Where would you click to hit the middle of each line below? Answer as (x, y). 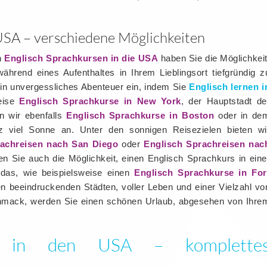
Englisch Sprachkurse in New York (100, 101)
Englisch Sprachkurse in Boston (140, 115)
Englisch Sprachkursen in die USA (81, 58)
